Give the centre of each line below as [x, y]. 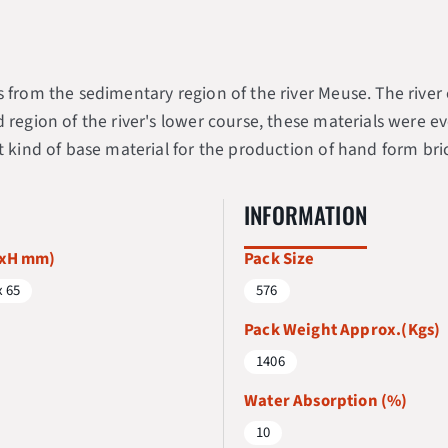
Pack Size [279, 258]
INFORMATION [305, 215]
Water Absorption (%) [326, 400]
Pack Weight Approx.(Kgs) [342, 329]
